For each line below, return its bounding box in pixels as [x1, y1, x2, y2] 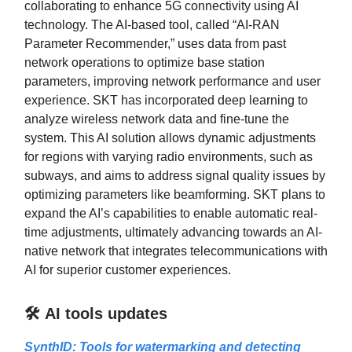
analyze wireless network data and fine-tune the [24, 112, 289, 126]
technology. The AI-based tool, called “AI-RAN [24, 18, 280, 32]
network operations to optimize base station [24, 56, 265, 70]
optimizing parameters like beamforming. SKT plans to [24, 188, 325, 202]
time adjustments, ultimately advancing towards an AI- [24, 225, 322, 240]
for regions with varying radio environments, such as [24, 150, 313, 164]
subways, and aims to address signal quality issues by [24, 169, 325, 183]
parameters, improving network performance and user [24, 75, 321, 89]
